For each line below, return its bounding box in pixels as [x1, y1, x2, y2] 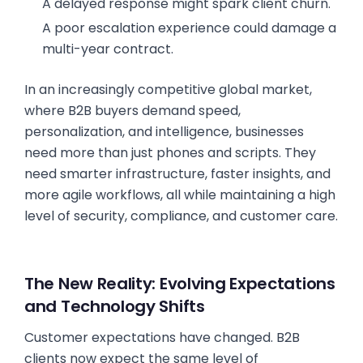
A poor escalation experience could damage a [41, 19, 336, 37]
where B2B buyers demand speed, [24, 101, 241, 120]
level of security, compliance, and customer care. [24, 207, 338, 225]
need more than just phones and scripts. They [24, 143, 316, 162]
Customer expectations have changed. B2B [24, 328, 300, 347]
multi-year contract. [41, 40, 173, 58]
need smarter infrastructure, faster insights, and [24, 164, 331, 183]
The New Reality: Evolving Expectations [24, 272, 335, 295]
